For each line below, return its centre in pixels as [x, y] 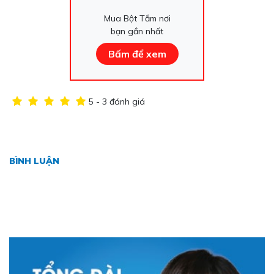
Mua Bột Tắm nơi [137, 18]
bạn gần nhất [137, 31]
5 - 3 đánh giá [117, 101]
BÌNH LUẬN [34, 161]
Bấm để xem [137, 54]
